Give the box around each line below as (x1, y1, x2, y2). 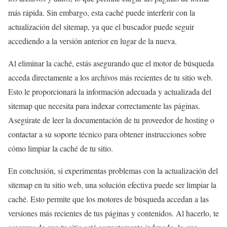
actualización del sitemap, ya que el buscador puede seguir (8, 21, 194, 32)
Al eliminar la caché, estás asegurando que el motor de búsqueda (8, 58, 214, 69)
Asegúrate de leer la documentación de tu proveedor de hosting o (8, 115, 214, 126)
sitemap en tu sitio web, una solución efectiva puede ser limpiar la (8, 179, 216, 191)
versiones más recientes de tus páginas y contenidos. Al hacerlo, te (8, 208, 219, 219)
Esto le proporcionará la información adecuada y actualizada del (8, 86, 211, 97)
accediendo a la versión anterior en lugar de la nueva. (8, 35, 177, 47)
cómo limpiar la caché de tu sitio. (8, 143, 113, 154)
